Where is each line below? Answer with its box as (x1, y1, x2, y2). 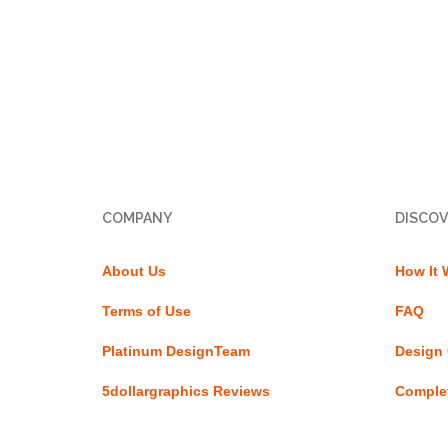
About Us (102, 263, 166, 279)
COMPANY (102, 210, 172, 226)
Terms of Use (102, 303, 191, 319)
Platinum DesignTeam (102, 343, 250, 359)
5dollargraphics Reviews (102, 383, 270, 399)
